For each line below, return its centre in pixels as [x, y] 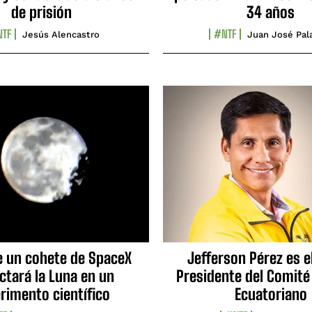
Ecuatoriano [271, 295]
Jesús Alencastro [61, 35]
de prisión [41, 13]
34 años [271, 13]
